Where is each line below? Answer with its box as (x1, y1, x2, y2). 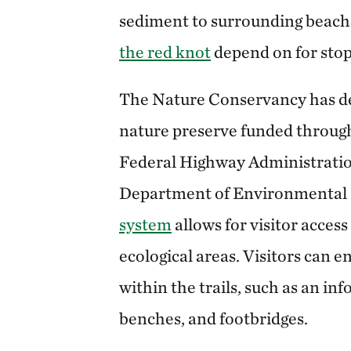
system (119, 213, 172, 234)
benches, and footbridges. (119, 307, 311, 328)
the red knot (119, 41, 211, 62)
